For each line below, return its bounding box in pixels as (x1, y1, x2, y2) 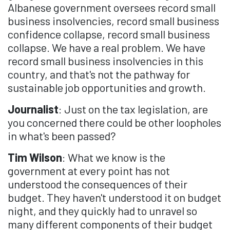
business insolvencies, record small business (8, 14, 219, 28)
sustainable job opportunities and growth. (8, 81, 206, 94)
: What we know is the (62, 150, 165, 164)
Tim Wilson (8, 150, 62, 164)
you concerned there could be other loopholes (8, 116, 221, 129)
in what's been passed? (8, 129, 116, 143)
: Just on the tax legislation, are (59, 102, 208, 116)
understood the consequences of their (8, 177, 187, 191)
